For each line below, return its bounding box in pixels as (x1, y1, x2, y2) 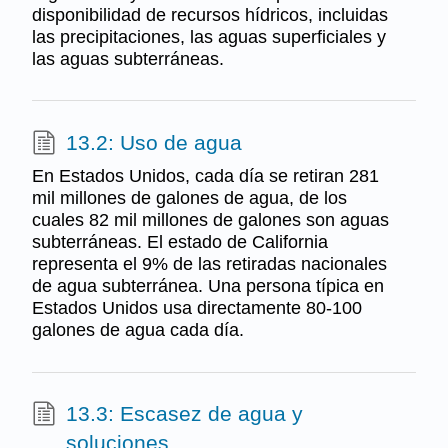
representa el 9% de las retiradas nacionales (31, 254, 387, 275)
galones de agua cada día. (31, 320, 244, 341)
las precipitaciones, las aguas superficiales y (31, 26, 386, 47)
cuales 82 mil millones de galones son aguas (31, 210, 389, 231)
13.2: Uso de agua (65, 130, 242, 154)
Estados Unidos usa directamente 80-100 (31, 298, 362, 319)
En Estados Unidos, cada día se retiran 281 (31, 166, 379, 187)
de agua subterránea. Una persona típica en (31, 276, 384, 297)
